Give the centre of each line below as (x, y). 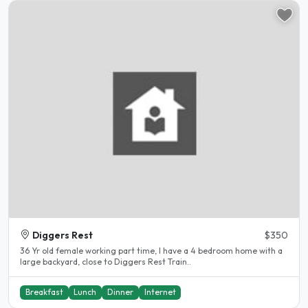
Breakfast (44, 292)
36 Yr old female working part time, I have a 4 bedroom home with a (151, 250)
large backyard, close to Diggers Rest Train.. (106, 261)
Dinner (120, 292)
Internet (160, 292)
